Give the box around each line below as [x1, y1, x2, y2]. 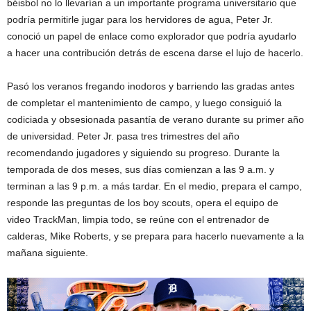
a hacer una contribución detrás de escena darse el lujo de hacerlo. [7, 47, 303, 58]
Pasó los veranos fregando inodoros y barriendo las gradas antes [7, 81, 294, 92]
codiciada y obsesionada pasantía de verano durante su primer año [7, 114, 304, 125]
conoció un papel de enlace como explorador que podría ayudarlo [7, 31, 296, 42]
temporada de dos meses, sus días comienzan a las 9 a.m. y [7, 164, 274, 175]
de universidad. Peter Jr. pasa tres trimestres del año [7, 131, 239, 142]
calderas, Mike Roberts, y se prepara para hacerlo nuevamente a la [7, 230, 304, 242]
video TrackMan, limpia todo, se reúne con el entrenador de [7, 214, 269, 225]
